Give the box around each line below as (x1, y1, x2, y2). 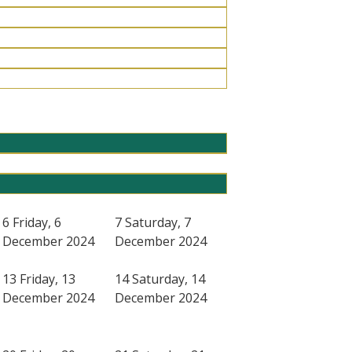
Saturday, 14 (132, 269, 205, 288)
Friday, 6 (13, 213, 61, 231)
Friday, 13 (20, 269, 75, 288)
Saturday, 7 (125, 213, 191, 231)
